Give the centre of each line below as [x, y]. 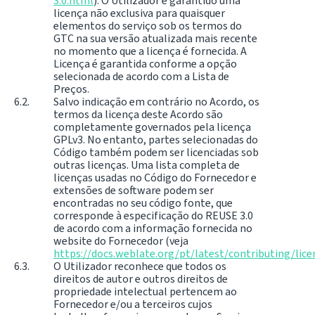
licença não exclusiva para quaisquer [139, 13]
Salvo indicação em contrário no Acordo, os [156, 101]
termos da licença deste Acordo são [138, 114]
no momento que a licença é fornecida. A [150, 51]
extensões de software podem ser [134, 190]
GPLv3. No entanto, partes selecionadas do [156, 139]
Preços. [71, 89]
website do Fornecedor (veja [121, 240]
